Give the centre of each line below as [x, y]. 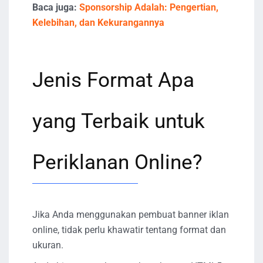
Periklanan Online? [117, 162]
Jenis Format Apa [113, 80]
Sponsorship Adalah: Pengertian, [149, 7]
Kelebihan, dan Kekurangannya [98, 22]
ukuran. [48, 245]
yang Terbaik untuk [119, 121]
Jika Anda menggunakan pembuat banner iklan [131, 214]
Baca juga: [56, 7]
